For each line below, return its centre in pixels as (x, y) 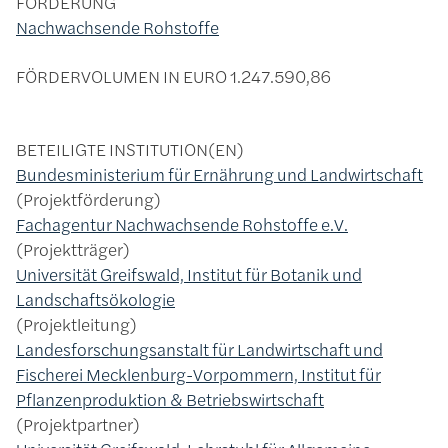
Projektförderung (88, 199)
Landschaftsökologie (95, 299)
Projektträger (73, 249)
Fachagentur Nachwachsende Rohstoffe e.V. (182, 224)
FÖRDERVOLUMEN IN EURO (121, 76)
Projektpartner (78, 424)
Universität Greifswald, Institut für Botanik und (189, 274)
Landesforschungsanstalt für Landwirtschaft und (199, 349)
